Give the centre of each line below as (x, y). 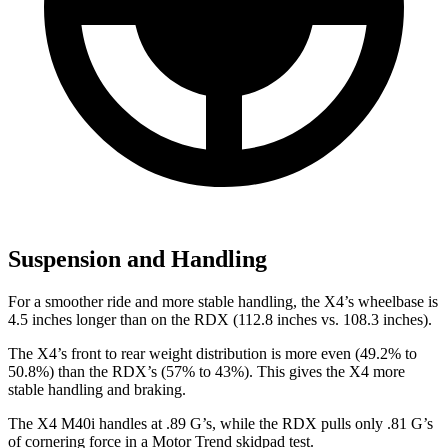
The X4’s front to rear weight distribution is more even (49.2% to (212, 354)
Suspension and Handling (137, 259)
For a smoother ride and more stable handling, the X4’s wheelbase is (223, 302)
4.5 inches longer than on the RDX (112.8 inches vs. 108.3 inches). (220, 320)
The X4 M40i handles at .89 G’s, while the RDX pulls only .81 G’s (220, 424)
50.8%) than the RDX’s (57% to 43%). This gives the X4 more (206, 372)
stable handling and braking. (97, 390)
